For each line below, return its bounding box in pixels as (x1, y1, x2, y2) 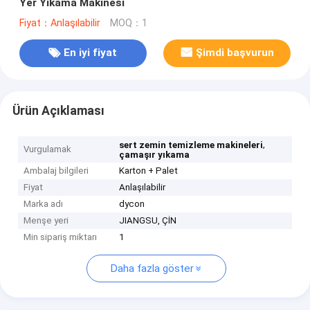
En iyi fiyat (64, 46, 118, 60)
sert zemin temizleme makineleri (119, 140, 264, 151)
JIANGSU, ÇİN (119, 215, 177, 226)
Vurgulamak (24, 144, 72, 155)
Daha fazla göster (110, 262, 194, 275)
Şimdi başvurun (195, 46, 274, 60)
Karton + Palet (119, 165, 179, 176)
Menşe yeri (24, 215, 69, 226)
